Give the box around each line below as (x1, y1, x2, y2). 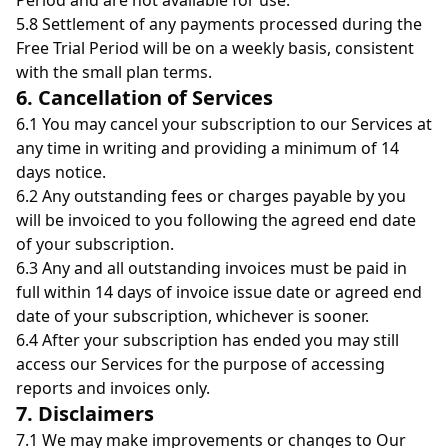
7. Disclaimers (16, 400, 154, 427)
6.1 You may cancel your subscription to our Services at (16, 113, 432, 135)
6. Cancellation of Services (16, 84, 273, 111)
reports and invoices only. (16, 377, 210, 399)
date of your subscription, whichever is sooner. (16, 305, 369, 327)
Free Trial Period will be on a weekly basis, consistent (16, 37, 414, 59)
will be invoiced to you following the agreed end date (16, 209, 416, 231)
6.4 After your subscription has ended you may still (16, 329, 399, 351)
